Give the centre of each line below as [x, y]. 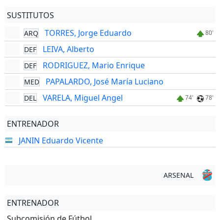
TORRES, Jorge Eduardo [88, 33]
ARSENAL [178, 175]
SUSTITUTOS [30, 15]
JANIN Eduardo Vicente [61, 140]
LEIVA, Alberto [68, 49]
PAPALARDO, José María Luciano [104, 82]
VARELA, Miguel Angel [82, 98]
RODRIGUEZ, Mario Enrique [94, 65]
